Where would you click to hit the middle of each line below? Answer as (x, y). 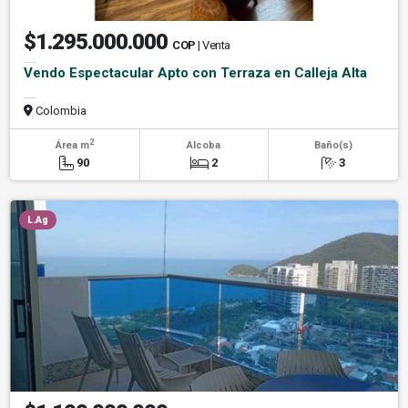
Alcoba (204, 146)
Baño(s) (333, 146)
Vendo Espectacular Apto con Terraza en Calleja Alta (195, 73)
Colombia (60, 111)
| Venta (214, 46)
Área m (72, 146)
